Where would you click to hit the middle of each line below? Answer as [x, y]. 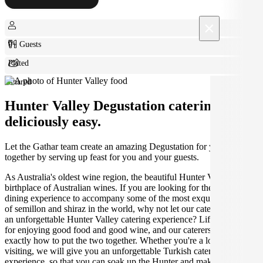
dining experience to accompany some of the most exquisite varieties [131, 198]
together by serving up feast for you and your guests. [102, 157]
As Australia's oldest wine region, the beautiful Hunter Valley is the [129, 177]
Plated [19, 63]
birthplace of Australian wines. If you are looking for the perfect [122, 187]
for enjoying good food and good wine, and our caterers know [120, 230]
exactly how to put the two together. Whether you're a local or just [127, 240]
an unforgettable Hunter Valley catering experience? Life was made [129, 219]
